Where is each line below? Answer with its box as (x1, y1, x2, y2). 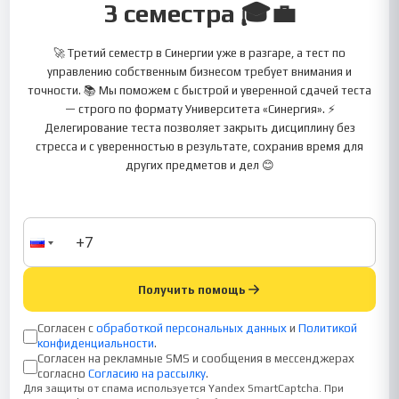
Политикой (298, 322, 358, 335)
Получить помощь (137, 282, 246, 297)
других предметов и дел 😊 (125, 159, 274, 172)
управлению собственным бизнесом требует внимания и (47, 65, 352, 78)
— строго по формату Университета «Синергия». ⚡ (64, 102, 335, 116)
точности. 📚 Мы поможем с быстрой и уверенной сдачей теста (28, 84, 371, 97)
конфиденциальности (37, 337, 155, 350)
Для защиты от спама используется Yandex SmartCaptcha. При (23, 382, 345, 395)
